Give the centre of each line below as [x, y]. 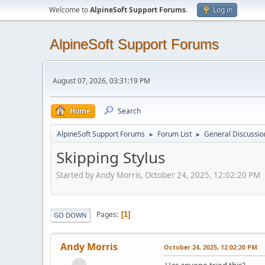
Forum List [174, 134]
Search [129, 111]
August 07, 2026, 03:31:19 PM [101, 80]
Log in [223, 10]
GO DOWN [70, 215]
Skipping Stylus [111, 157]
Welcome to [70, 10]
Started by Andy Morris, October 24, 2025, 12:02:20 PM [158, 175]
